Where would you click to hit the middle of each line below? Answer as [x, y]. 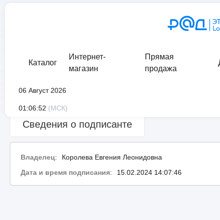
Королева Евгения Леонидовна [112, 157]
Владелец [38, 157]
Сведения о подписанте [77, 124]
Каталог [43, 63]
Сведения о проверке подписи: [61, 98]
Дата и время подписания [65, 172]
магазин [83, 69]
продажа [161, 69]
